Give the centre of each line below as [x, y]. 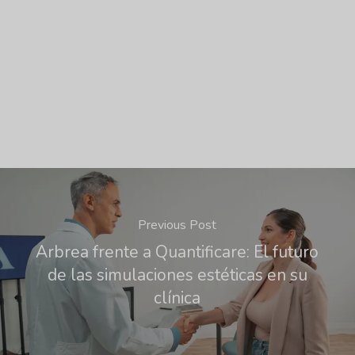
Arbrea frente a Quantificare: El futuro [177, 252]
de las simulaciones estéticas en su [177, 275]
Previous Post [177, 225]
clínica [177, 298]
